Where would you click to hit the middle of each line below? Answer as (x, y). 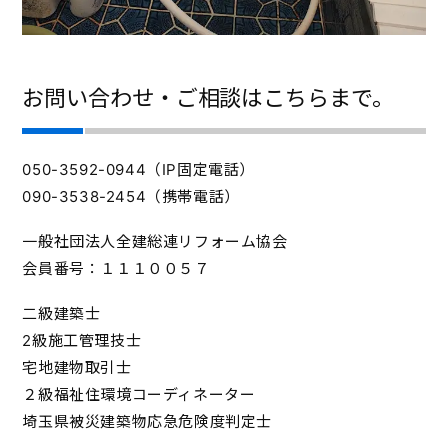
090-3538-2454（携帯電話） (131, 196)
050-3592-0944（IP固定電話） (138, 169)
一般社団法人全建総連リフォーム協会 (155, 241)
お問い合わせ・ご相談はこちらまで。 (208, 97)
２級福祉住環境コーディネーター (139, 394)
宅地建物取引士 (77, 367)
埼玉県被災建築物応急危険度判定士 (147, 421)
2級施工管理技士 (82, 340)
